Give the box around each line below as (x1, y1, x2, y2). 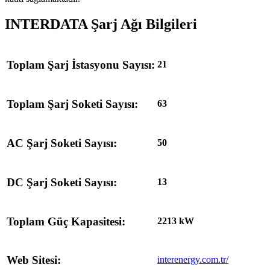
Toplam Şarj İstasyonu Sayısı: (7, 58, 155, 71)
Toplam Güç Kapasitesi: (7, 215, 125, 228)
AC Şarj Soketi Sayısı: (7, 136, 117, 149)
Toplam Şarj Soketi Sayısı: (7, 97, 138, 110)
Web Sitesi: (7, 253, 61, 266)
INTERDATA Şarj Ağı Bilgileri (5, 16, 197, 33)
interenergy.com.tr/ (157, 254, 228, 265)
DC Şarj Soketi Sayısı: (7, 175, 117, 189)
